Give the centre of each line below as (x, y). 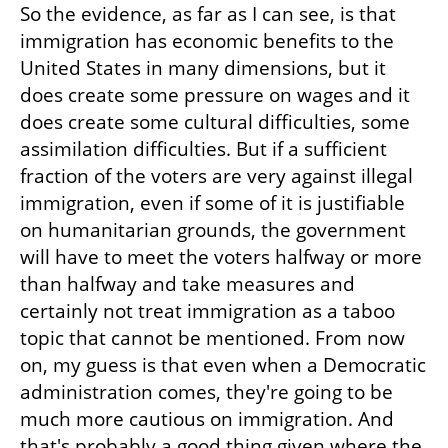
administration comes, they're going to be (206, 392)
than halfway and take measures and (187, 284)
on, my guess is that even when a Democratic (223, 365)
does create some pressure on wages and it (215, 95)
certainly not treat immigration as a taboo (207, 311)
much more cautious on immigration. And (207, 419)
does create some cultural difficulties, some (215, 122)
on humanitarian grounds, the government (213, 230)
